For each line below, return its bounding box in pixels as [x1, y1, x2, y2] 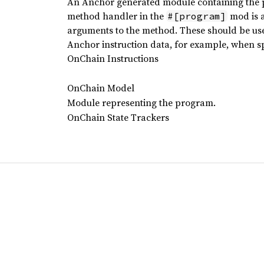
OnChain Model [67, 81, 134, 94]
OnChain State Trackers [67, 111, 169, 124]
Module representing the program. [67, 96, 216, 109]
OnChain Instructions [67, 52, 159, 65]
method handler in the [67, 9, 166, 22]
